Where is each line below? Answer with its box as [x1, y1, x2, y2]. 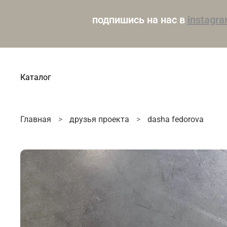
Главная [20, 115, 51, 125]
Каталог [20, 72, 51, 82]
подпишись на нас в [92, 13, 187, 26]
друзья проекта [69, 115, 129, 125]
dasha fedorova [147, 115, 204, 125]
